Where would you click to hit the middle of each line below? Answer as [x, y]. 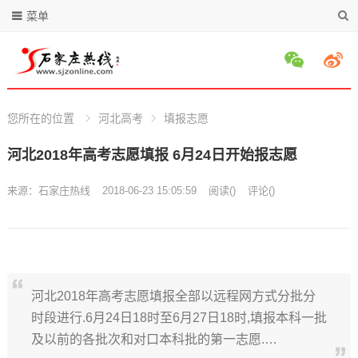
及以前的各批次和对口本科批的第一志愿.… [154, 339]
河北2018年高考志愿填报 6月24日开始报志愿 [152, 155]
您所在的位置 [40, 118]
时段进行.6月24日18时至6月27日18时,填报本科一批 [179, 318]
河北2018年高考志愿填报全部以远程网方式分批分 [173, 296]
